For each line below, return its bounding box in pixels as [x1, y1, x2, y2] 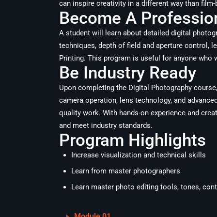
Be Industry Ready [59, 63, 196, 83]
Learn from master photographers [71, 167, 180, 175]
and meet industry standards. [59, 121, 153, 130]
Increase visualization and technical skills [71, 151, 206, 159]
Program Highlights [59, 130, 206, 150]
